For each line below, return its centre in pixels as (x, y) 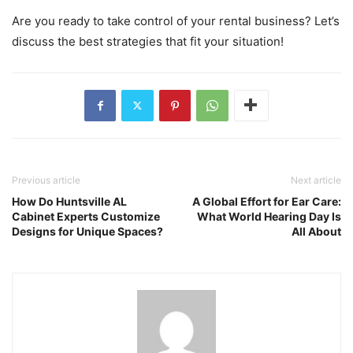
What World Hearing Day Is (269, 216)
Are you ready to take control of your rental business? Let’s (176, 20)
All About (316, 231)
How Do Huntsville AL (69, 201)
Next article (316, 180)
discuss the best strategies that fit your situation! (148, 41)
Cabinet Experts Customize (86, 216)
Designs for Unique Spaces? (87, 231)
